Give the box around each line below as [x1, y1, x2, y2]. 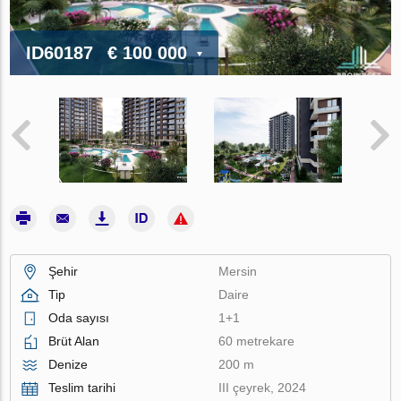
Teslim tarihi [48, 380, 116, 395]
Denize [48, 356, 89, 371]
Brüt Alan [48, 333, 100, 348]
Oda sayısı [48, 310, 110, 325]
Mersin [218, 263, 258, 278]
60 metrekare [218, 333, 295, 348]
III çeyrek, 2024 [218, 380, 307, 395]
